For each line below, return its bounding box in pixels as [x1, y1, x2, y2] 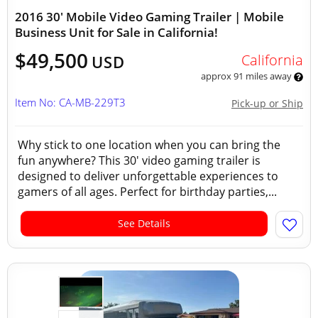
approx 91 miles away [200, 70, 294, 82]
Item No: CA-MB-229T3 [15, 95, 126, 109]
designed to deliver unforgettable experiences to [18, 168, 278, 184]
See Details [118, 216, 170, 230]
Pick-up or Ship [231, 97, 303, 110]
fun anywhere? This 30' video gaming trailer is [18, 153, 261, 168]
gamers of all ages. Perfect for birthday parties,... [18, 184, 277, 199]
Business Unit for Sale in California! [15, 24, 218, 40]
